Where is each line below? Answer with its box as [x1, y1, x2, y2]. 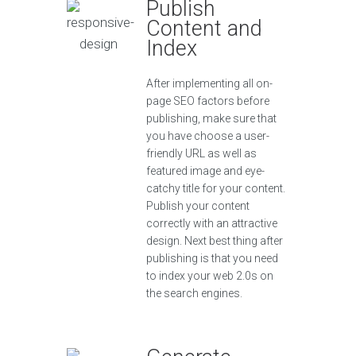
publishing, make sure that [146, 112, 277, 126]
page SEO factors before [146, 95, 269, 108]
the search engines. [146, 287, 242, 300]
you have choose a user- [146, 130, 269, 143]
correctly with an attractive [146, 217, 277, 230]
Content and [146, 16, 262, 42]
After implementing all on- [146, 77, 273, 91]
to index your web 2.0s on [146, 269, 273, 283]
